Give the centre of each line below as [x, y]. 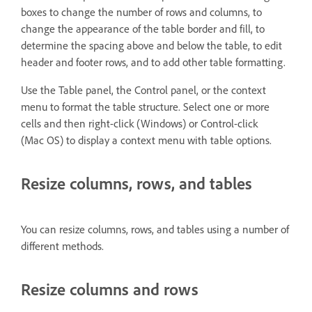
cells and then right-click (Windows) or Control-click [139, 123]
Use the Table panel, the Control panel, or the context [143, 89]
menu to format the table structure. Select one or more [145, 106]
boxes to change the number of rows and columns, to [141, 11]
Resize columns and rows [110, 289]
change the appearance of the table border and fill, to [143, 28]
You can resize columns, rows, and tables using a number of [155, 229]
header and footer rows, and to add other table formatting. [153, 62]
